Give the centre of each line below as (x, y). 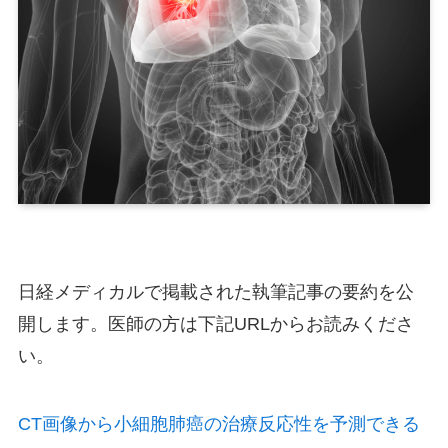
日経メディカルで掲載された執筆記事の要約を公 (215, 292)
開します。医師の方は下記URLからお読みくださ (215, 324)
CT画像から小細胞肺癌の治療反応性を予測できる (218, 423)
